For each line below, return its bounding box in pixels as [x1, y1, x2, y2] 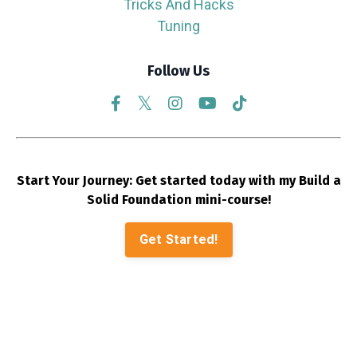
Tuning [157, 18, 200, 34]
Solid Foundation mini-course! [86, 192, 271, 207]
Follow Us [147, 62, 210, 80]
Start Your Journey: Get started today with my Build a [16, 173, 341, 188]
